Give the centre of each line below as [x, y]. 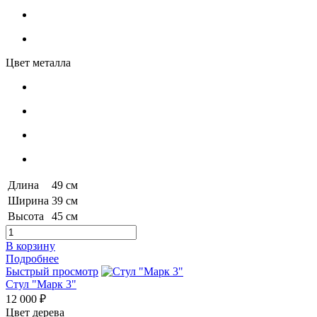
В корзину [30, 246]
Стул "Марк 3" [41, 284]
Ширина [28, 201]
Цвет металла [38, 63]
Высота [26, 217]
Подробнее [32, 259]
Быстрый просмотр [52, 272]
